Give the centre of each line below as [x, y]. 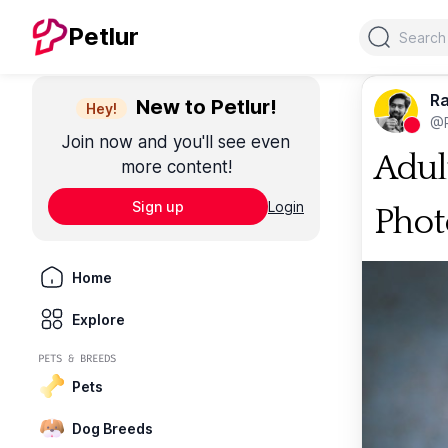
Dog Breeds [112, 428]
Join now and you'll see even [176, 142]
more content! [176, 167]
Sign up [158, 206]
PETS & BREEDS [77, 358]
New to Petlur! [203, 107]
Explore [98, 319]
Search [383, 29]
